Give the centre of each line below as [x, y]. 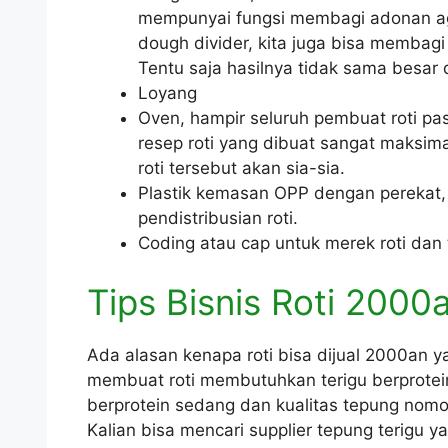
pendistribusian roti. [218, 217]
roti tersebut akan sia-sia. [241, 167]
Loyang [167, 92]
